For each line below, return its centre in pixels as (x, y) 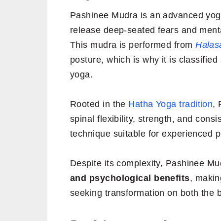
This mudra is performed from (133, 45)
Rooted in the (99, 104)
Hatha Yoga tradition (171, 104)
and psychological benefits (130, 178)
